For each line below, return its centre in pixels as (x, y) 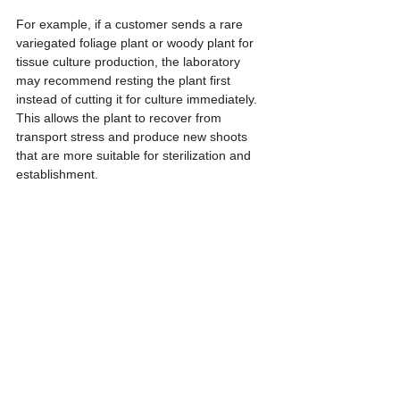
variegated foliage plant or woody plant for (137, 43)
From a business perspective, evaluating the (143, 374)
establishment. (57, 175)
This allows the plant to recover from (121, 118)
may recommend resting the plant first (125, 81)
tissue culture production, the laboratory (130, 62)
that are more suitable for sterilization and (135, 156)
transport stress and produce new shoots (133, 137)
